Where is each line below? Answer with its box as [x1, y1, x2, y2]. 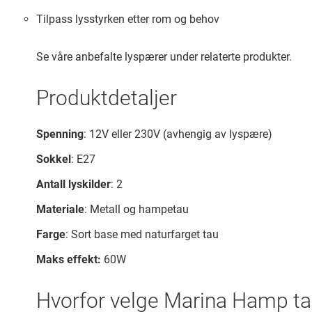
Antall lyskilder [36, 178, 111, 191]
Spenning [36, 127, 84, 141]
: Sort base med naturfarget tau [65, 228, 219, 241]
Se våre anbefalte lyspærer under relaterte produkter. [36, 50, 292, 63]
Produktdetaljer [36, 86, 177, 110]
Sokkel [36, 153, 71, 166]
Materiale [36, 203, 84, 216]
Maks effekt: [36, 253, 101, 266]
